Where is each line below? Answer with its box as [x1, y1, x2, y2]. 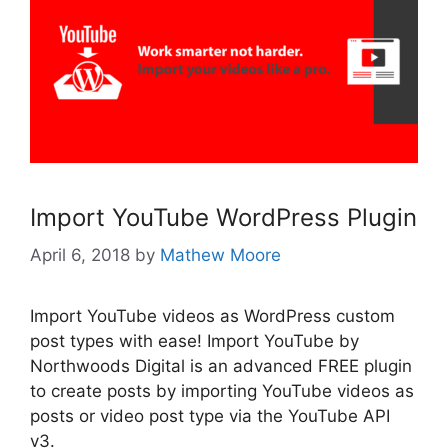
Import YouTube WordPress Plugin [30, 202, 417, 232]
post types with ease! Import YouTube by [30, 331, 359, 352]
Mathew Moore [160, 245, 281, 266]
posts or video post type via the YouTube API [30, 406, 390, 427]
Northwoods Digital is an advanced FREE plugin [30, 356, 412, 377]
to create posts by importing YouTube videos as [30, 381, 414, 402]
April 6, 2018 [30, 245, 130, 266]
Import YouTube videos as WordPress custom [30, 306, 395, 327]
